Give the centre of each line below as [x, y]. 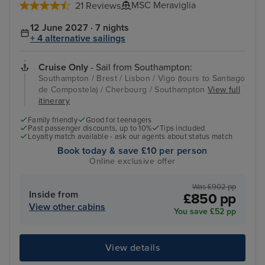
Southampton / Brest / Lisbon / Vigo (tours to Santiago [142, 78]
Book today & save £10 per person [132, 151]
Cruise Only [63, 67]
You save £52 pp [205, 211]
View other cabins [67, 207]
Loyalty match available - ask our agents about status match [130, 137]
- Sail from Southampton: [140, 67]
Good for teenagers [119, 120]
